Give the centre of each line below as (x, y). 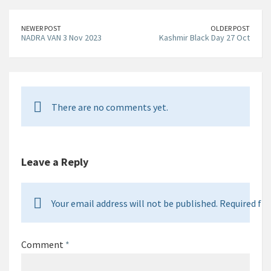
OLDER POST (230, 28)
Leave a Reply (55, 162)
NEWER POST (41, 28)
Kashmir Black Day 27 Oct (204, 38)
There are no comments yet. (110, 107)
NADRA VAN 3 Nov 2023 (61, 38)
